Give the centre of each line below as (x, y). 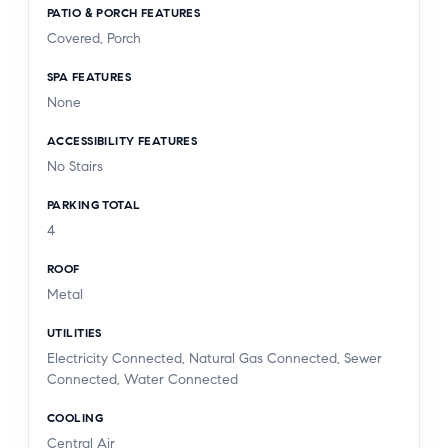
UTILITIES (74, 332)
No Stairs (75, 166)
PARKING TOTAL (94, 204)
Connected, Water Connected (142, 379)
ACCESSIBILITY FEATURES (122, 140)
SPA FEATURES (89, 76)
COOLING (75, 417)
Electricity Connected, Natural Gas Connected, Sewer (214, 358)
